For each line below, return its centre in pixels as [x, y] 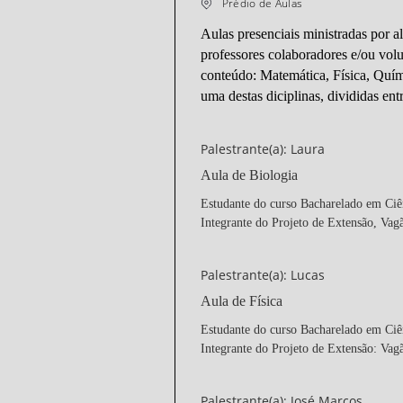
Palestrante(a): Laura [262, 149]
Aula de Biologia [249, 175]
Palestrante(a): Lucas [262, 275]
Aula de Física [241, 301]
